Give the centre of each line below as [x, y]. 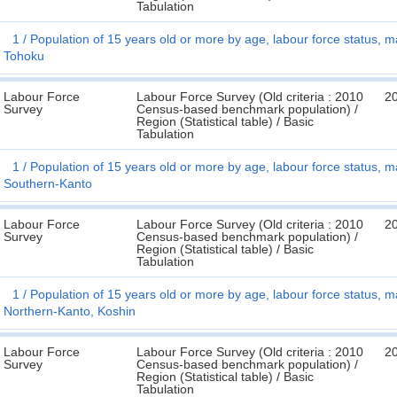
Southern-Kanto [48, 183]
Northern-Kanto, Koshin [70, 311]
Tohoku [24, 56]
